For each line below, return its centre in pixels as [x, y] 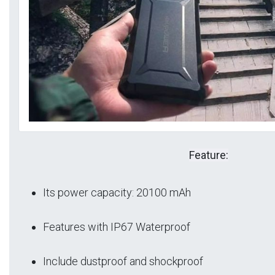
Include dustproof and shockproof [124, 261]
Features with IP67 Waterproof [118, 227]
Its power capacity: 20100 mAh [117, 192]
